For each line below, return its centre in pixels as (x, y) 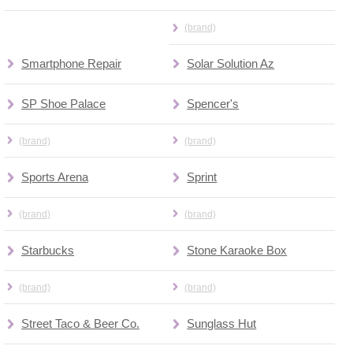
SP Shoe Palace (64, 104)
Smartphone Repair (72, 64)
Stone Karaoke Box (237, 250)
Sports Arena (55, 177)
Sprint (202, 177)
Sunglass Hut (222, 323)
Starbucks (48, 250)
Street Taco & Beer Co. (81, 323)
